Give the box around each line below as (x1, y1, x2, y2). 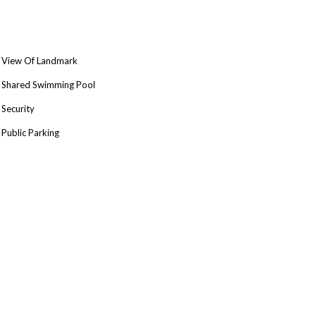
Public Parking (1, 127, 59, 138)
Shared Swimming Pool (1, 79, 95, 90)
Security (1, 103, 35, 114)
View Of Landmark (1, 55, 78, 66)
